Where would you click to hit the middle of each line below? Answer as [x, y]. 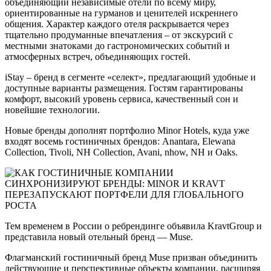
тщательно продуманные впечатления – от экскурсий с [119, 34]
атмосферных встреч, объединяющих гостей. [98, 56]
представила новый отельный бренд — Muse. [99, 237]
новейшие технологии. [52, 109]
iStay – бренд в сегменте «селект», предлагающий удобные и [130, 77]
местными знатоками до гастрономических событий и [117, 45]
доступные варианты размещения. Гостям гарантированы [124, 88]
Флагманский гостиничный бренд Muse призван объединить [131, 257]
